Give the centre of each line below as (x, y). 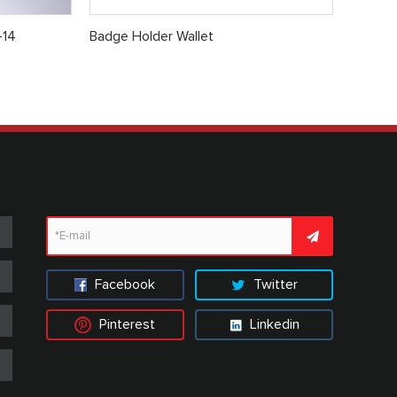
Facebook (124, 284)
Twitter (273, 284)
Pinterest (126, 324)
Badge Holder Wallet (151, 37)
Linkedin (272, 324)
